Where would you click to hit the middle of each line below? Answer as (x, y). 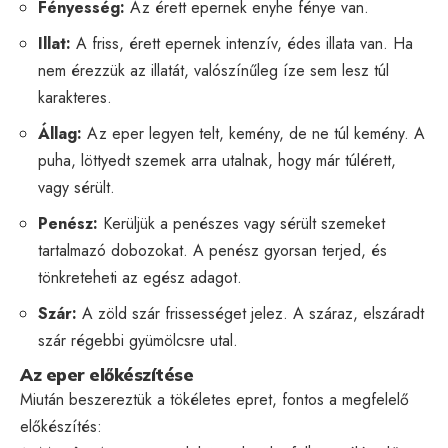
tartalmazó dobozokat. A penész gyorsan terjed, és (212, 250)
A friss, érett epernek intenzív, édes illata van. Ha (242, 43)
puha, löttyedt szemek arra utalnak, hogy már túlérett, (217, 160)
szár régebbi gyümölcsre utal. (138, 340)
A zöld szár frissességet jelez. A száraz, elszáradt (250, 313)
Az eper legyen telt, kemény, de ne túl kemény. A (253, 133)
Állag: (60, 133)
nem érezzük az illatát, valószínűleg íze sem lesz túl (213, 70)
